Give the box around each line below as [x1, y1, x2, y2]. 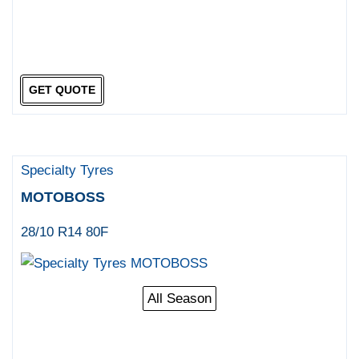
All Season [147, 290, 212, 306]
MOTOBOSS [21, 188, 106, 205]
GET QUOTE [28, 83, 95, 97]
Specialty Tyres [21, 162, 115, 178]
